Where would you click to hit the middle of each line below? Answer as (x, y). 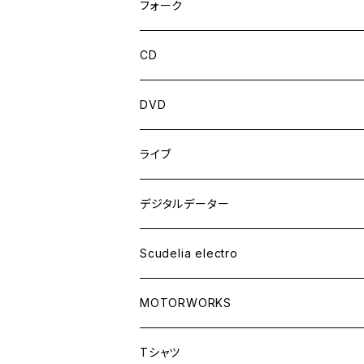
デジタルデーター (185, 204)
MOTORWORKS (186, 303)
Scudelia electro (189, 253)
